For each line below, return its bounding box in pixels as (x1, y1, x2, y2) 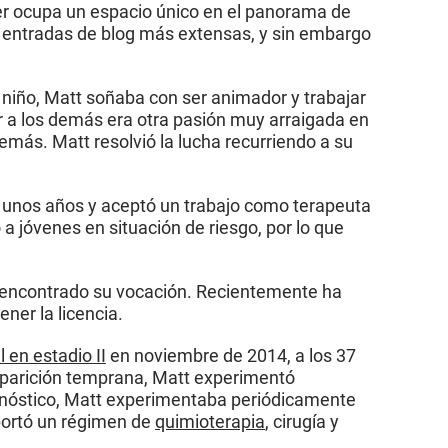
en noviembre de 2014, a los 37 (106, 343, 356, 367)
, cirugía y (265, 409, 339, 433)
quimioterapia (155, 409, 265, 433)
